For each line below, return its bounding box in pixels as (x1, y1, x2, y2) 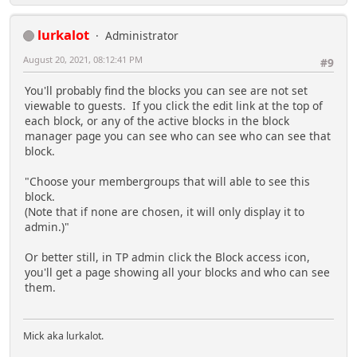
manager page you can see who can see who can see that (25, 128, 331, 144)
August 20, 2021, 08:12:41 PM (23, 53, 143, 65)
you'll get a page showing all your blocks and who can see (25, 265, 330, 280)
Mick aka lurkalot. (23, 329, 104, 343)
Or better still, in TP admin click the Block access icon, (25, 249, 310, 265)
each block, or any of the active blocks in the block (25, 113, 289, 129)
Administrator (105, 27, 178, 43)
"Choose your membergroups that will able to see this (25, 174, 310, 190)
